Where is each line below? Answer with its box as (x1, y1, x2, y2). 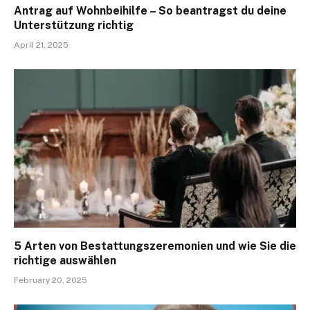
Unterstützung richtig (14, 18, 134, 32)
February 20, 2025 (14, 275, 87, 286)
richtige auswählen (14, 254, 116, 268)
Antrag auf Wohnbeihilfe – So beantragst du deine (14, 3, 286, 17)
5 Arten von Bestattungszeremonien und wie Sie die (14, 239, 296, 253)
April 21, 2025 (14, 39, 69, 50)
